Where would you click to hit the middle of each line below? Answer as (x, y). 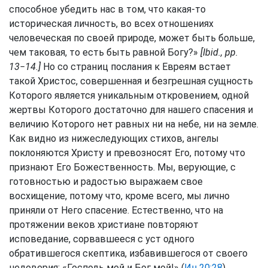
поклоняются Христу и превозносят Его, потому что (127, 153)
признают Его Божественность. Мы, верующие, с (122, 167)
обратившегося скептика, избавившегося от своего (128, 253)
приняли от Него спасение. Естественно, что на (116, 210)
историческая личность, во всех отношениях (111, 24)
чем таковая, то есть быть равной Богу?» (105, 52)
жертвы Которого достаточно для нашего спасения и (131, 110)
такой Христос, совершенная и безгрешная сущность (131, 81)
